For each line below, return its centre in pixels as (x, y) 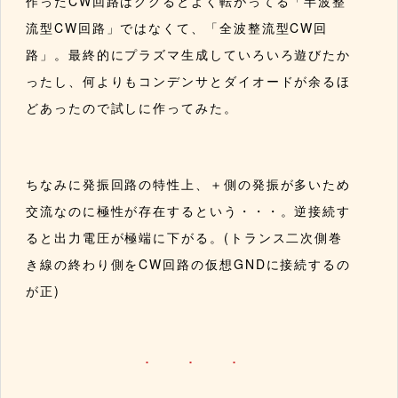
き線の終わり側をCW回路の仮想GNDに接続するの (189, 264)
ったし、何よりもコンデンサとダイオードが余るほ (189, 81)
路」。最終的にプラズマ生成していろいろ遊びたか (189, 55)
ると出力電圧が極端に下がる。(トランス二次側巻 (185, 238)
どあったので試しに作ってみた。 (132, 108)
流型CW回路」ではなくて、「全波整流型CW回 (177, 28)
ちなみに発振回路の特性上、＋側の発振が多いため (189, 184)
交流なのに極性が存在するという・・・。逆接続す (189, 211)
